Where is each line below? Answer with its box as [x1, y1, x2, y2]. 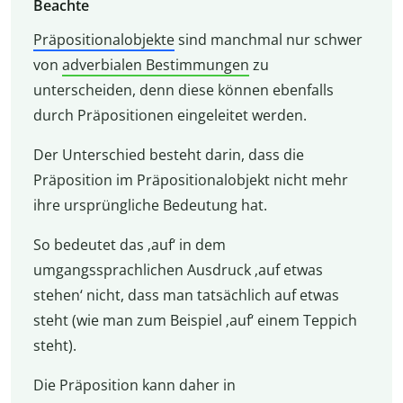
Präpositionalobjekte [32, 30, 175, 50]
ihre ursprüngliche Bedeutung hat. [32, 195, 267, 216]
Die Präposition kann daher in [32, 375, 236, 396]
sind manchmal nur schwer [174, 30, 363, 50]
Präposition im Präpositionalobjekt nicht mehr [32, 170, 348, 191]
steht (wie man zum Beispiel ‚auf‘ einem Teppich [32, 310, 357, 331]
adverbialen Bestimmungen [61, 55, 249, 76]
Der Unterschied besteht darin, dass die [32, 145, 304, 166]
